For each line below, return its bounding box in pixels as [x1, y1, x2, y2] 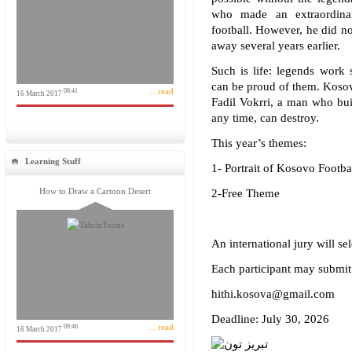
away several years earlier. [211, 39, 340, 52]
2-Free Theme [211, 187, 280, 200]
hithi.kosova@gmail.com [211, 288, 335, 300]
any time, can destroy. [211, 112, 319, 124]
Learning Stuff [25, 156, 81, 166]
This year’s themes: [211, 137, 306, 149]
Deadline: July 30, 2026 [211, 313, 329, 325]
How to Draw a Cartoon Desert [39, 186, 151, 196]
